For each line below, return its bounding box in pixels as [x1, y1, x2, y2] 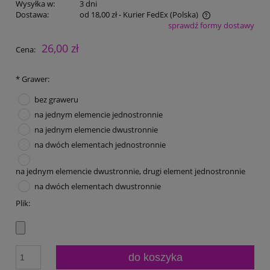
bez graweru [34, 94, 78, 105]
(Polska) [169, 9, 198, 20]
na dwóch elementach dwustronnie [34, 181, 161, 192]
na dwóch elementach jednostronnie [34, 139, 166, 151]
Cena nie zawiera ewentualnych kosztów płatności [28, 21, 206, 33]
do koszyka [128, 251, 183, 263]
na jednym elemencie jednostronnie [34, 109, 163, 121]
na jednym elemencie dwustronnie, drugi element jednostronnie [16, 166, 245, 177]
